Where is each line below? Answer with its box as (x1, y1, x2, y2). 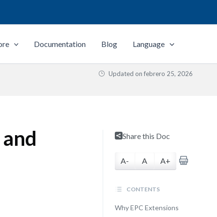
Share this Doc (122, 131, 170, 140)
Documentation (34, 39, 86, 48)
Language (133, 39, 165, 48)
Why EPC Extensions (114, 203, 179, 212)
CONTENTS (125, 186, 160, 193)
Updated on (107, 70, 144, 77)
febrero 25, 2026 (144, 70, 193, 77)
